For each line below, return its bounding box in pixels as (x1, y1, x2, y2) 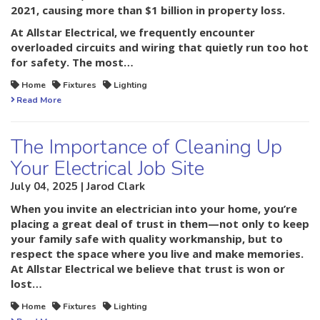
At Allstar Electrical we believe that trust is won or (11, 261, 285, 276)
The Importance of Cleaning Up (11, 134, 282, 161)
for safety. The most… (11, 55, 134, 70)
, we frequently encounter (114, 25, 255, 40)
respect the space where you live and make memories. (11, 246, 304, 261)
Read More (16, 94, 61, 106)
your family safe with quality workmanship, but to (11, 231, 283, 246)
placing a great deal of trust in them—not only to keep (11, 216, 309, 231)
